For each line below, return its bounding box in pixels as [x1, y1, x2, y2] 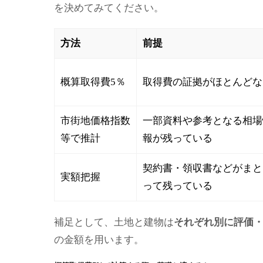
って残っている [143, 180, 213, 192]
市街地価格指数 [60, 115, 130, 127]
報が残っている [143, 133, 213, 144]
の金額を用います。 [54, 232, 144, 247]
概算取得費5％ [60, 76, 126, 88]
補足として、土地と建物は [54, 215, 174, 229]
